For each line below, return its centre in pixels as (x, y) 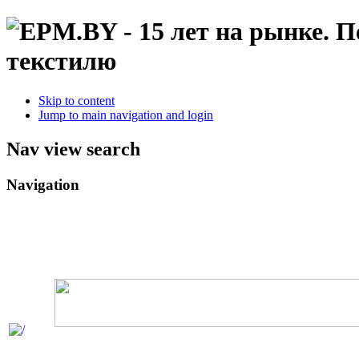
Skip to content (77, 100)
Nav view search (73, 149)
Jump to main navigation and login (126, 115)
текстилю (61, 61)
